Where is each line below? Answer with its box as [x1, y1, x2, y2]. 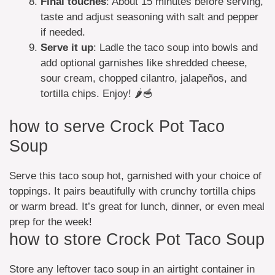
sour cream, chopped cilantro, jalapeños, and [41, 72, 247, 84]
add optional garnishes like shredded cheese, [41, 56, 247, 69]
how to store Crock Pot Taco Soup [9, 230, 265, 249]
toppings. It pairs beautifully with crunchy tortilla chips [9, 185, 256, 197]
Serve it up [41, 41, 93, 53]
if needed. [41, 26, 85, 38]
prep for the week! [9, 216, 92, 228]
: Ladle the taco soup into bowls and [93, 41, 258, 53]
